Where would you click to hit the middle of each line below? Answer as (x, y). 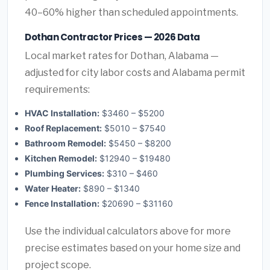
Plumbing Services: (64, 173)
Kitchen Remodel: (61, 158)
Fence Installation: (62, 203)
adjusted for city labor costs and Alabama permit (135, 72)
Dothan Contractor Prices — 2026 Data (112, 37)
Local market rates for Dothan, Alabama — (122, 55)
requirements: (57, 89)
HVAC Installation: (62, 113)
